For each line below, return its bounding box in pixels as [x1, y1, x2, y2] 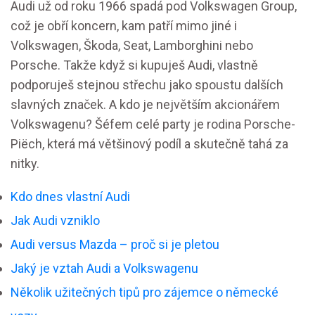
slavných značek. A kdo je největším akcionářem [11, 97, 280, 112]
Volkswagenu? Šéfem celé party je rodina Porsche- [11, 117, 295, 131]
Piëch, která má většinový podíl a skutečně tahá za [11, 136, 288, 151]
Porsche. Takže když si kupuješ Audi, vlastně [11, 58, 258, 72]
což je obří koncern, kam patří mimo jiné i [11, 18, 237, 33]
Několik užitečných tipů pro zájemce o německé [11, 285, 278, 300]
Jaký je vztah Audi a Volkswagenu [11, 261, 198, 276]
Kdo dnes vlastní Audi [11, 189, 130, 204]
